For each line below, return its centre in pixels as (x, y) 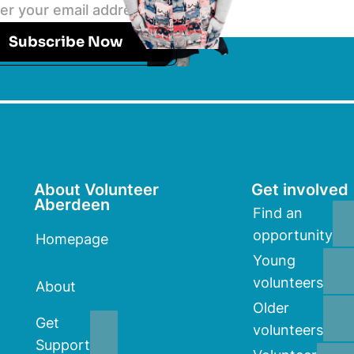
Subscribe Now (66, 42)
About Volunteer (96, 190)
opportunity (292, 235)
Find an (277, 213)
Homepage (72, 239)
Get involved (299, 190)
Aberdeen (72, 205)
